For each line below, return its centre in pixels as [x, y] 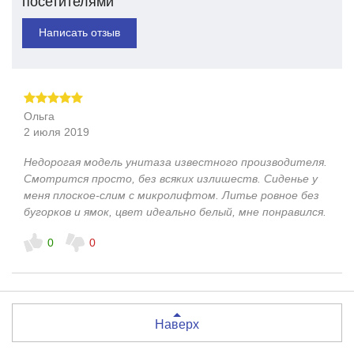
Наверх [177, 325]
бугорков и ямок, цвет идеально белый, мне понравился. [175, 212]
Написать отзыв [79, 33]
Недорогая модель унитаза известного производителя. [175, 162]
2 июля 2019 [56, 132]
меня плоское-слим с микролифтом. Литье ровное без [171, 196]
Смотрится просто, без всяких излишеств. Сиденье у [170, 179]
